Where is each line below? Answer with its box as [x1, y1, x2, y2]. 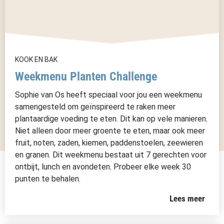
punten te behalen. [15, 174, 80, 183]
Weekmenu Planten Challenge [15, 69, 157, 83]
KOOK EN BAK [15, 55, 57, 63]
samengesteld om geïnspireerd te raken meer [15, 102, 175, 111]
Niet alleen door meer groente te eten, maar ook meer [15, 126, 205, 135]
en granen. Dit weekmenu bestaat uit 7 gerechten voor [15, 150, 206, 159]
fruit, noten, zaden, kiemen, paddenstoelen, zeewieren [15, 138, 203, 147]
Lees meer [169, 193, 205, 203]
